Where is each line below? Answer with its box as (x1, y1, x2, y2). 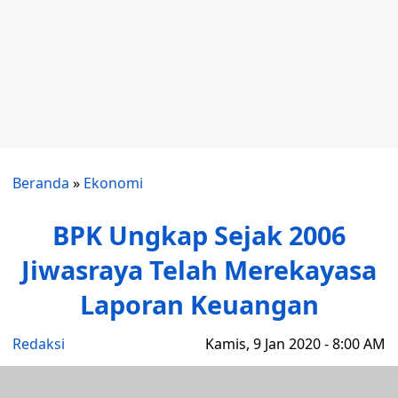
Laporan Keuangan (79, 287, 319, 322)
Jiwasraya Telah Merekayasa (21, 252, 377, 287)
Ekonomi (84, 173, 143, 193)
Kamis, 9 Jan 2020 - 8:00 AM (205, 334, 386, 354)
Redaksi (12, 334, 65, 354)
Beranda (12, 173, 69, 193)
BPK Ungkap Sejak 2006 (52, 218, 346, 252)
